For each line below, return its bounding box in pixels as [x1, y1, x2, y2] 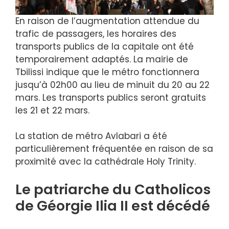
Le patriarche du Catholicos [15, 179, 211, 199]
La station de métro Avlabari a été [15, 130, 167, 143]
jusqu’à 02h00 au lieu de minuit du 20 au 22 [15, 78, 210, 91]
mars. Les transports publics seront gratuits [15, 91, 206, 104]
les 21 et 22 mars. [15, 104, 89, 117]
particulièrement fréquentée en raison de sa [15, 143, 213, 155]
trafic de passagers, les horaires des [15, 27, 176, 40]
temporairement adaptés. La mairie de [15, 53, 188, 65]
